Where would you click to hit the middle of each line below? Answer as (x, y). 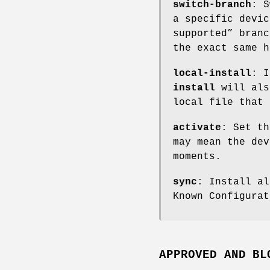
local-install (212, 73)
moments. (197, 156)
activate (197, 127)
